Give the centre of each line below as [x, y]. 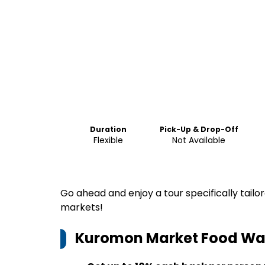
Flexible [108, 140]
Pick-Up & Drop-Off [199, 129]
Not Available [199, 140]
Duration [108, 129]
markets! [82, 207]
